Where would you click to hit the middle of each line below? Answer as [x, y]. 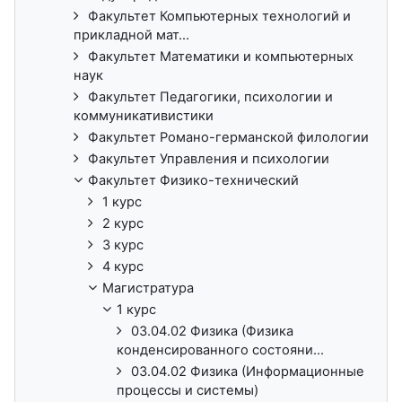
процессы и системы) [188, 390]
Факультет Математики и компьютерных [221, 56]
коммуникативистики [144, 115]
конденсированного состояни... [220, 350]
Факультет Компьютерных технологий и [219, 16]
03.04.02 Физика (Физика [212, 331]
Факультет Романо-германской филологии [228, 137]
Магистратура [148, 288]
